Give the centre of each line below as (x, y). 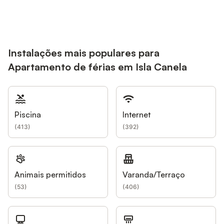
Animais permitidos (50, 174)
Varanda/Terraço (154, 174)
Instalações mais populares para (84, 53)
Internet (136, 114)
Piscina (28, 114)
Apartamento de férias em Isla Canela (97, 67)
